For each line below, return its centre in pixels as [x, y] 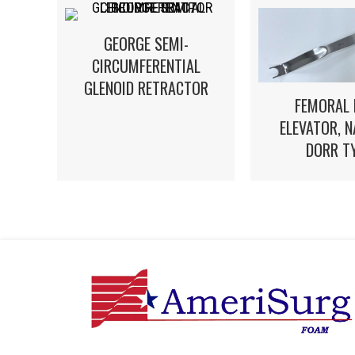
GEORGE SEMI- [146, 44]
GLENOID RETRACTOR [146, 88]
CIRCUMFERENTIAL [146, 66]
